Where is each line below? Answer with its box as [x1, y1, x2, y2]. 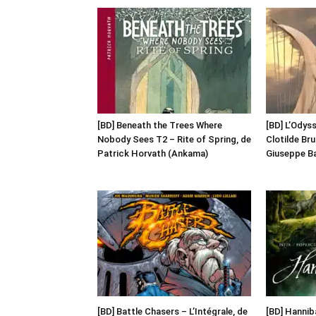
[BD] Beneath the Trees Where [97, 119, 222, 130]
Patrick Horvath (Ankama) [97, 147, 208, 159]
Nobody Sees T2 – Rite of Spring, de [97, 133, 251, 145]
